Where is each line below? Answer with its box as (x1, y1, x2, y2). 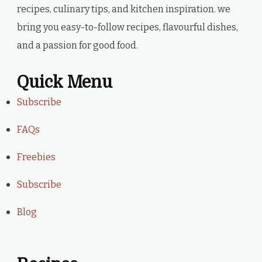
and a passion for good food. (17, 39, 138, 51)
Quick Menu (17, 73, 112, 92)
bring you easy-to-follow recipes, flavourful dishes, (17, 21, 238, 33)
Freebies (17, 151, 56, 163)
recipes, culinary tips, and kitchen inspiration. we (17, 3, 230, 15)
